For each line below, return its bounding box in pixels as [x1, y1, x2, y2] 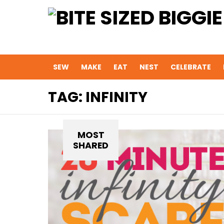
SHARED [73, 139, 108, 152]
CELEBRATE [170, 62, 211, 72]
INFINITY [85, 87, 147, 107]
